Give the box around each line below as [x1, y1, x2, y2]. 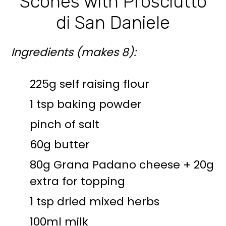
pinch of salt [30, 117, 100, 132]
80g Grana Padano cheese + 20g [30, 157, 214, 173]
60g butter [30, 137, 90, 152]
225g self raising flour [30, 76, 150, 92]
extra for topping [30, 174, 126, 189]
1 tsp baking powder [30, 96, 142, 112]
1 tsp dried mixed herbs [30, 194, 160, 209]
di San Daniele [56, 12, 170, 33]
